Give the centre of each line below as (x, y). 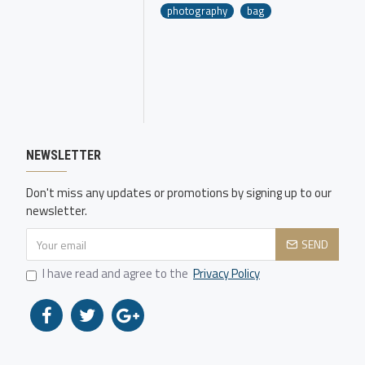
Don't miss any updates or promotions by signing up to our (179, 193)
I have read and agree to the (117, 273)
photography (197, 10)
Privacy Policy (226, 273)
